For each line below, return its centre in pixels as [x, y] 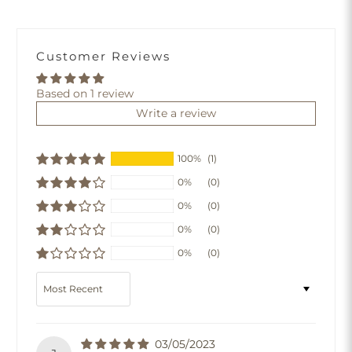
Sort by [55, 279]
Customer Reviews [104, 57]
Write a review [176, 114]
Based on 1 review [85, 94]
